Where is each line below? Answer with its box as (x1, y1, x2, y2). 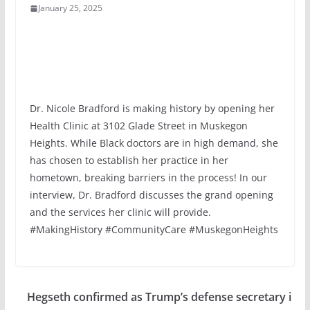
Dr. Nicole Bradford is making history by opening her (29, 101, 275, 115)
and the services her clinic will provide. (29, 205, 211, 219)
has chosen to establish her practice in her (29, 153, 228, 167)
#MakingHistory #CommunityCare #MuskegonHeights (29, 222, 278, 236)
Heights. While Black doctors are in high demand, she (29, 136, 278, 149)
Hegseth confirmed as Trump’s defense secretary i (26, 289, 291, 304)
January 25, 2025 (37, 2, 102, 14)
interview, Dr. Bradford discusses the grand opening (29, 188, 273, 201)
